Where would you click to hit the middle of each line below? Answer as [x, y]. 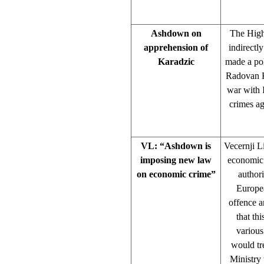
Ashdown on [176, 33]
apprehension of [176, 47]
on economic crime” [176, 174]
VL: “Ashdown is [176, 146]
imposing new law [176, 160]
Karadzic [176, 61]
